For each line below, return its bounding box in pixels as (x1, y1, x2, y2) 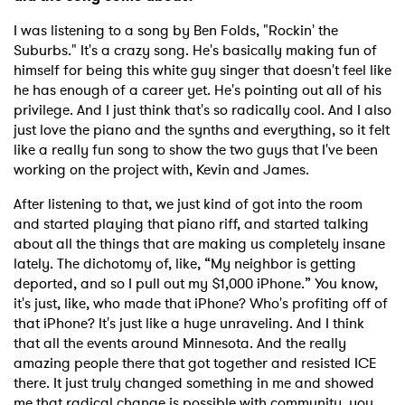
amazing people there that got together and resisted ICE (14, 353, 377, 374)
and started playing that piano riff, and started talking (14, 213, 369, 235)
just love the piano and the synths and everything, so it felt (14, 119, 390, 141)
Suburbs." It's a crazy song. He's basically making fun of (14, 40, 377, 61)
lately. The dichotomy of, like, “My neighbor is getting (14, 253, 356, 275)
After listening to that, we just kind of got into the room (14, 193, 363, 215)
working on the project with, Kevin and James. (14, 159, 313, 181)
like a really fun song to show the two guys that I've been (14, 139, 378, 161)
